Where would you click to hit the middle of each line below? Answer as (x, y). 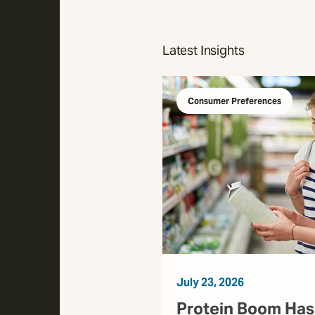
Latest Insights (204, 50)
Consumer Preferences (234, 101)
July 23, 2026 (210, 283)
